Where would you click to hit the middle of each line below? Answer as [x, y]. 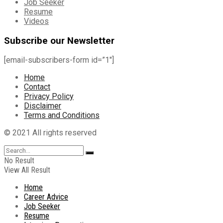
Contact [37, 87]
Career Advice [46, 197]
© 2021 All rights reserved [50, 133]
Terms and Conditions [62, 115]
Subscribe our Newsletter [59, 41]
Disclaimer [43, 106]
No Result [19, 161]
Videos [36, 21]
